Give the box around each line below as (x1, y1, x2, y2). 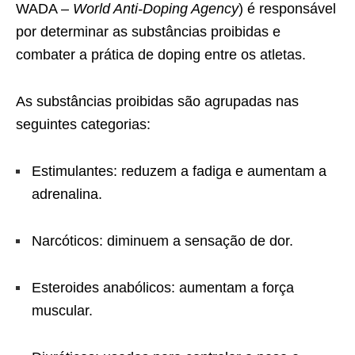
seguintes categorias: (16, 116, 151, 132)
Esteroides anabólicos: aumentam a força (32, 279, 294, 296)
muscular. (32, 302, 93, 319)
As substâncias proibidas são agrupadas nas (16, 93, 299, 109)
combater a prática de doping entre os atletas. (16, 46, 306, 63)
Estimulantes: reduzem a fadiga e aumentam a (32, 162, 326, 179)
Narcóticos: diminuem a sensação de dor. (32, 232, 293, 249)
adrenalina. (32, 185, 102, 202)
